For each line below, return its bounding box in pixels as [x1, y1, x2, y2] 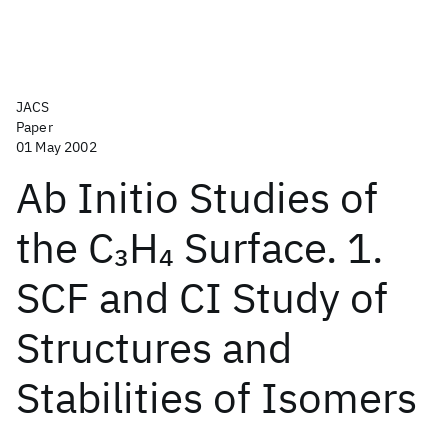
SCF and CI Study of [16, 270, 388, 325]
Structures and [16, 320, 292, 375]
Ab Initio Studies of [16, 170, 378, 225]
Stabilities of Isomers [16, 370, 417, 425]
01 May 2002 [16, 138, 97, 156]
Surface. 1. [174, 220, 383, 275]
